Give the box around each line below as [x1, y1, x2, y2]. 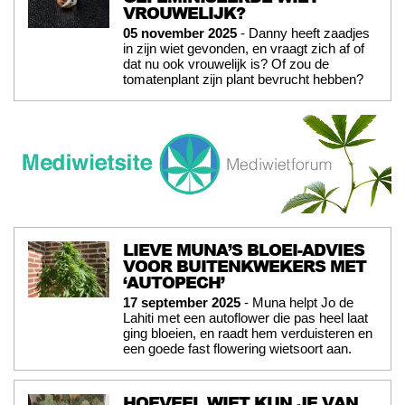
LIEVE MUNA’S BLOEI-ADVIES [123, 237, 364, 261]
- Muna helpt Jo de [240, 294, 353, 310]
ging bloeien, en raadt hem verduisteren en [123, 325, 372, 341]
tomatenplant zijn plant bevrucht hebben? [123, 71, 363, 87]
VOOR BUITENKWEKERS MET [123, 253, 366, 278]
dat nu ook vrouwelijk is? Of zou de [123, 55, 329, 71]
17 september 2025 [123, 294, 240, 310]
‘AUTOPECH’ [123, 269, 224, 294]
